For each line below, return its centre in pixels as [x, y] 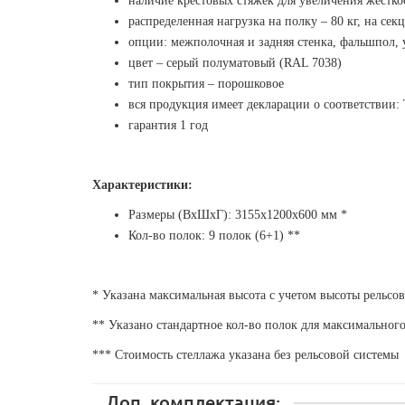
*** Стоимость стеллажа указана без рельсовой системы [245, 354]
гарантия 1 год [168, 125]
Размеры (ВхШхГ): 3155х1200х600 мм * [238, 214]
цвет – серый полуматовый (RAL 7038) [235, 62]
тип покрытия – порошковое [206, 83]
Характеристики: [142, 184]
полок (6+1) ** [259, 235]
